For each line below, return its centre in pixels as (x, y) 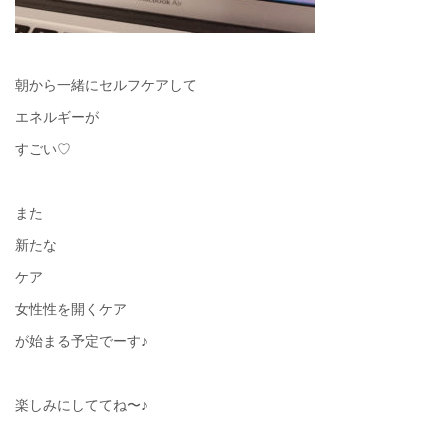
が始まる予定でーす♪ (81, 341)
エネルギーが (57, 117)
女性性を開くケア (71, 309)
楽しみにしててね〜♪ (81, 405)
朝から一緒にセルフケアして (106, 85)
